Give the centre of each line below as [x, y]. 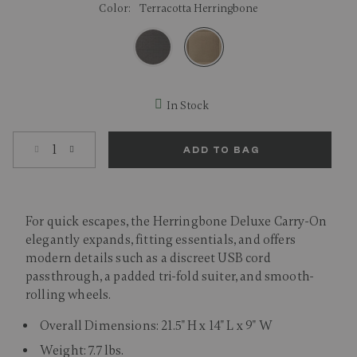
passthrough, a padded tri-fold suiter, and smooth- [170, 277]
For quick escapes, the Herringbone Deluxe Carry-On [177, 222]
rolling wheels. [69, 295]
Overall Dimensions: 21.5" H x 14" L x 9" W [156, 326]
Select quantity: [59, 140]
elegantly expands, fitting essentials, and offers [161, 240]
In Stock [188, 106]
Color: [116, 8]
